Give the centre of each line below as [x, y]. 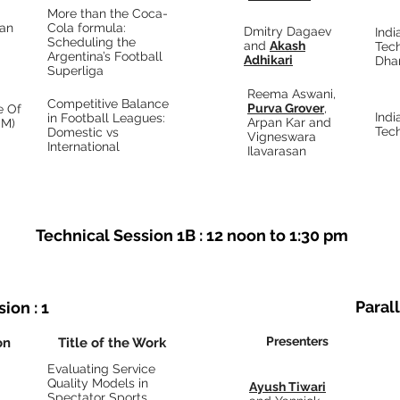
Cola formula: [87, 28]
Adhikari [268, 60]
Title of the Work [112, 343]
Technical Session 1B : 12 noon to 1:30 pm [192, 235]
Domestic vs [83, 132]
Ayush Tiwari [287, 387]
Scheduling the [92, 42]
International [83, 146]
